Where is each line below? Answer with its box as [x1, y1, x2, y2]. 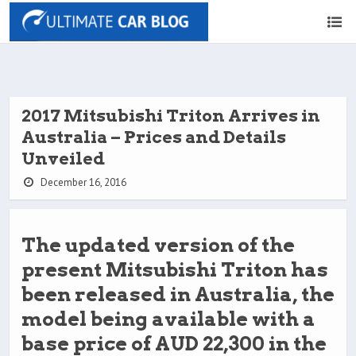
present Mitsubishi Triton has [21, 258, 328, 281]
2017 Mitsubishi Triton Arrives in [21, 106, 320, 126]
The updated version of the [21, 234, 295, 257]
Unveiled [21, 149, 105, 168]
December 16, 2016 [37, 176, 126, 189]
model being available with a [21, 308, 315, 331]
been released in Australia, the [21, 283, 335, 306]
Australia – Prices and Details [21, 127, 286, 147]
